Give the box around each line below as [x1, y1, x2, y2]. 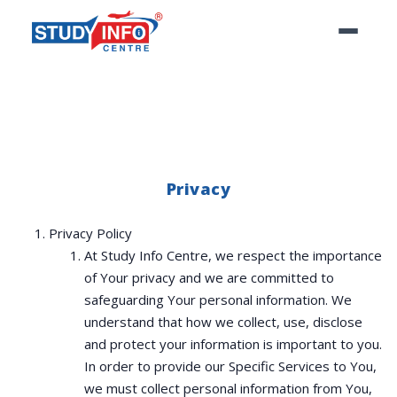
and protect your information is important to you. [84, 335, 382, 353]
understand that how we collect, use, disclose [84, 313, 362, 331]
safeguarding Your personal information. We [84, 291, 352, 308]
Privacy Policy [49, 224, 132, 242]
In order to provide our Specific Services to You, [84, 357, 377, 375]
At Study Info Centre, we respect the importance [84, 246, 382, 264]
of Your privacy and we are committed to [84, 269, 334, 286]
